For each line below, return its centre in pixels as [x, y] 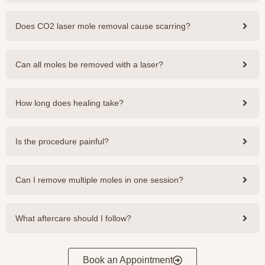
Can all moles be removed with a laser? [89, 65]
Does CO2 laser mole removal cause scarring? [103, 26]
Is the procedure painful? [62, 142]
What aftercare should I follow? [73, 219]
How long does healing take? [70, 103]
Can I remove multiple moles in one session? [99, 180]
